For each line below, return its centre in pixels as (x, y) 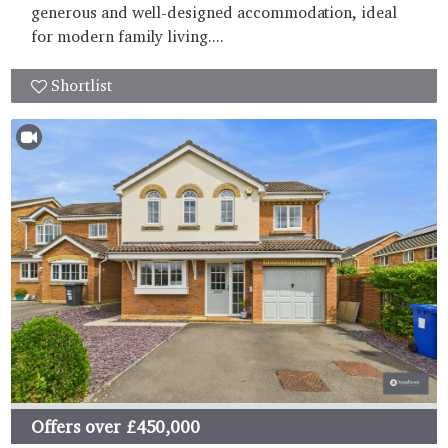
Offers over (76, 426)
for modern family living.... (127, 37)
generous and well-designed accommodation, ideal (214, 13)
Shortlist (81, 86)
